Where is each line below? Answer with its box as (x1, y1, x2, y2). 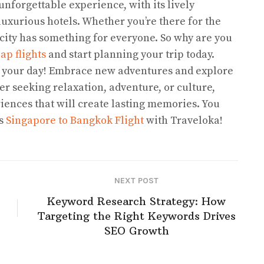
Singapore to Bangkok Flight (6, 114, 144, 127)
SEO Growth (104, 223, 169, 237)
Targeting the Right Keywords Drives (37, 209, 236, 223)
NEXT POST (114, 175, 159, 186)
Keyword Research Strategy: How (47, 194, 226, 208)
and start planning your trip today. (46, 48, 214, 61)
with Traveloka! (144, 114, 223, 127)
